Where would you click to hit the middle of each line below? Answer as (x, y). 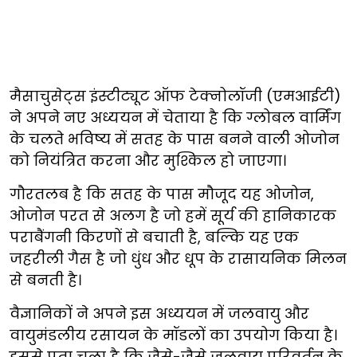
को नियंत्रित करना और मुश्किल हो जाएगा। (148, 160)
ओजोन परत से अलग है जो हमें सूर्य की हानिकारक (173, 215)
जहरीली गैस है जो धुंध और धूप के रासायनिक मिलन (178, 258)
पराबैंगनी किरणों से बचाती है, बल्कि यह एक (154, 237)
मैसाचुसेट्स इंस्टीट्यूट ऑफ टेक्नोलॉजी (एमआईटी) (175, 96)
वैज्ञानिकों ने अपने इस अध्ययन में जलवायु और (159, 313)
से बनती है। (45, 280)
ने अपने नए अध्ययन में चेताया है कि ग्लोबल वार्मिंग (175, 117)
